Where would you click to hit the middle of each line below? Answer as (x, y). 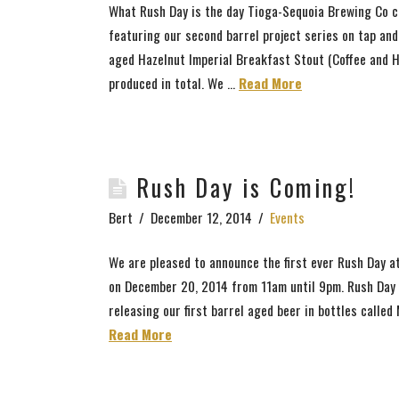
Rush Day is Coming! (246, 187)
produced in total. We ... (174, 82)
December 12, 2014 (201, 217)
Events (287, 217)
